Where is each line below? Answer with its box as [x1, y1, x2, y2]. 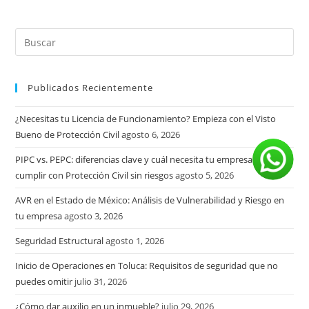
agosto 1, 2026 [106, 235, 165, 247]
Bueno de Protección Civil [15, 128, 120, 141]
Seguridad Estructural [15, 235, 104, 247]
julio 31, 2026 [74, 275, 128, 288]
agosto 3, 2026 [64, 210, 123, 222]
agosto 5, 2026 [175, 169, 235, 181]
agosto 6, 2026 [121, 128, 181, 141]
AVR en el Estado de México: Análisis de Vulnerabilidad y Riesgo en [15, 194, 285, 206]
